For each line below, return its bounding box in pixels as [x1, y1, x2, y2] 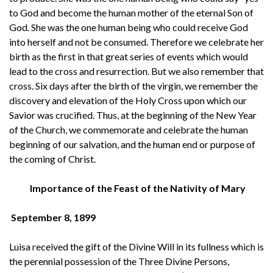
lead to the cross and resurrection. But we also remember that [9, 65, 264, 77]
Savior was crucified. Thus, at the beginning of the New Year [9, 108, 257, 121]
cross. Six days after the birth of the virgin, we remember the [9, 79, 258, 91]
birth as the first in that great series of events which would [9, 50, 248, 62]
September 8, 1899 [11, 211, 96, 223]
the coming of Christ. [9, 152, 96, 165]
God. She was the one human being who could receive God [9, 21, 248, 33]
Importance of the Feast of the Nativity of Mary [29, 182, 246, 194]
